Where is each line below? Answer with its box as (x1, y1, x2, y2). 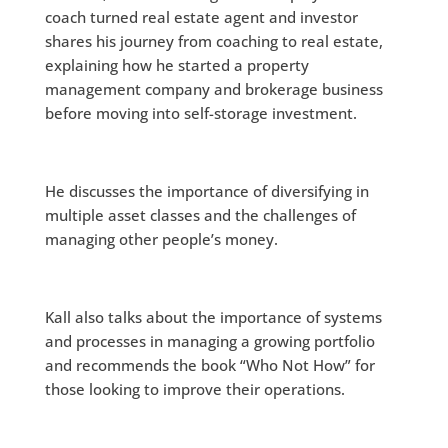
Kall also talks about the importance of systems (44, 307, 382, 327)
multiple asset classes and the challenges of (44, 205, 356, 225)
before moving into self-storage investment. (44, 103, 361, 123)
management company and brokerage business (44, 79, 383, 99)
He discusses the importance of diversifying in (44, 181, 369, 201)
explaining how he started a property (44, 55, 309, 75)
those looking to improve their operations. (44, 379, 349, 399)
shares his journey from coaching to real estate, (44, 31, 383, 51)
